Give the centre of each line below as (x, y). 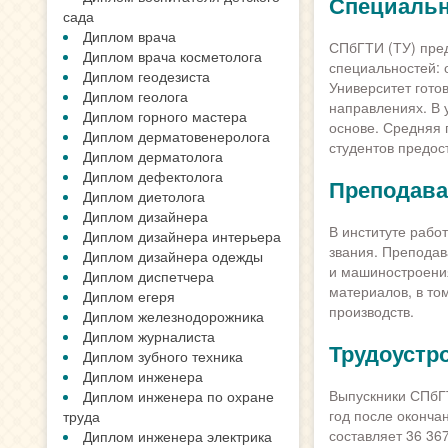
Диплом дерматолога (153, 156)
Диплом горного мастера (165, 116)
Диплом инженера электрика (177, 436)
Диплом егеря (129, 296)
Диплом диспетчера (148, 276)
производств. (371, 311)
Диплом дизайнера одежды (173, 256)
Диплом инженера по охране (178, 396)
